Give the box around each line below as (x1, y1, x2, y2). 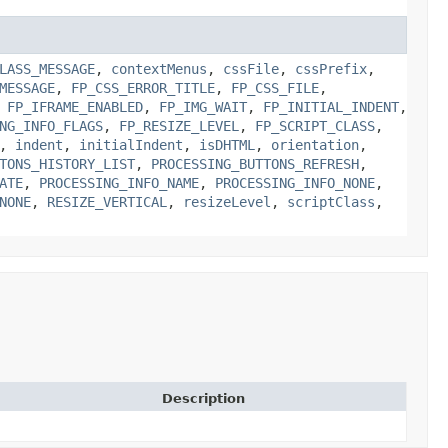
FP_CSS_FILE (231, 79, 319, 96)
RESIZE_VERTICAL (47, 193, 167, 210)
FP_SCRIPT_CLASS (255, 117, 375, 134)
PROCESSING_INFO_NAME (39, 174, 199, 191)
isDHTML (199, 136, 255, 153)
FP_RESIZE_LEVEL (119, 117, 239, 134)
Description (162, 390, 245, 406)
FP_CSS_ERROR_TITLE (71, 79, 215, 96)
